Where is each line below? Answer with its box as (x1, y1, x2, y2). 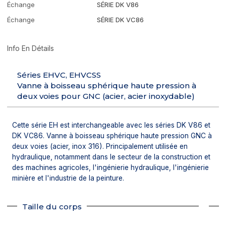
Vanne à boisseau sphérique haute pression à (17, 80, 197, 90)
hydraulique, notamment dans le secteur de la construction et (12, 152, 211, 161)
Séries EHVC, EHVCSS (17, 70, 101, 80)
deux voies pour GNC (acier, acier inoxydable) (17, 91, 195, 101)
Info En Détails (7, 43, 54, 52)
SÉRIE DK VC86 (97, 16, 144, 24)
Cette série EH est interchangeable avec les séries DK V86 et (12, 121, 211, 129)
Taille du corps (22, 201, 82, 211)
